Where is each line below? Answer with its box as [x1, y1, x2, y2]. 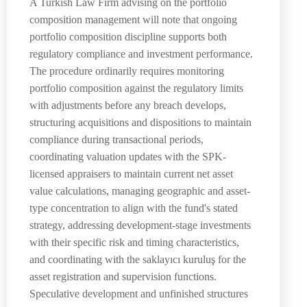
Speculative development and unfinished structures [29, 288, 248, 300]
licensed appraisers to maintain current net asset [29, 168, 233, 180]
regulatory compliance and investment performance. [29, 48, 253, 60]
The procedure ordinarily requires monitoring [29, 65, 224, 77]
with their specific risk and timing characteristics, [29, 236, 239, 249]
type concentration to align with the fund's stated [29, 202, 238, 214]
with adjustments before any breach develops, [29, 99, 226, 112]
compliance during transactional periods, [29, 134, 204, 146]
